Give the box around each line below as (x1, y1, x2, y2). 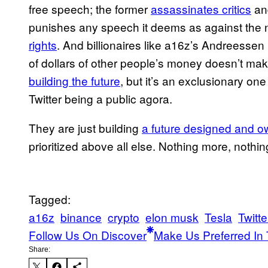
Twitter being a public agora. (29, 90, 175, 107)
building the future (29, 72, 120, 89)
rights (29, 36, 57, 53)
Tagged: (29, 191, 71, 208)
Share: (29, 245, 50, 254)
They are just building (29, 120, 142, 136)
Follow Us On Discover (29, 227, 147, 243)
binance (60, 209, 102, 226)
